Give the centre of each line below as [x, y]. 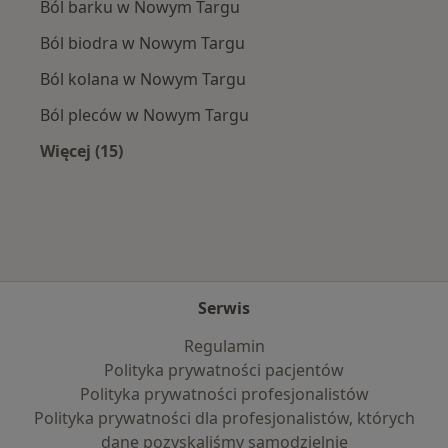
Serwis [224, 308]
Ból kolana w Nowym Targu [143, 78]
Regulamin [224, 346]
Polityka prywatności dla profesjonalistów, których [224, 418]
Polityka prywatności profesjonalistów [224, 394]
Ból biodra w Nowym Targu [142, 42]
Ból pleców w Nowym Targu [144, 114]
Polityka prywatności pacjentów [224, 370]
